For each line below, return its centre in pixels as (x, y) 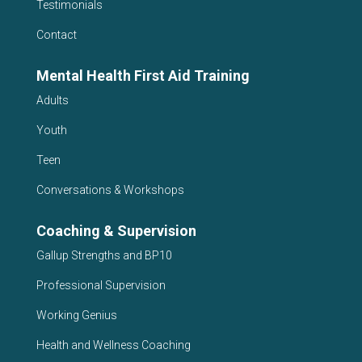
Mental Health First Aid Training (143, 76)
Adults (52, 100)
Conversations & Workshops (110, 190)
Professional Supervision (101, 285)
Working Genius (76, 315)
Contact (56, 35)
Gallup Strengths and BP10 (104, 255)
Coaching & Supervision (116, 231)
